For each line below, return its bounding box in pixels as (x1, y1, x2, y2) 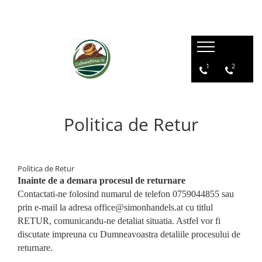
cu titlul (183, 202, 213, 212)
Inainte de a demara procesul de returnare (18, 175, 185, 185)
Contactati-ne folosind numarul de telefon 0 (18, 189, 177, 199)
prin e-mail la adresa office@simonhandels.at (18, 202, 183, 212)
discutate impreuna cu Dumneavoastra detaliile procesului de (18, 229, 240, 239)
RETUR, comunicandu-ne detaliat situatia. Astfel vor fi (18, 216, 220, 226)
